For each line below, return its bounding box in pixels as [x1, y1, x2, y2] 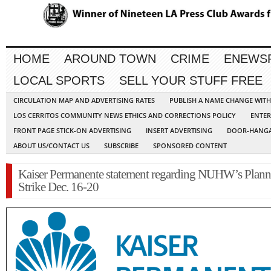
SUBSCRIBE [104, 141, 139, 151]
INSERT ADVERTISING [146, 126, 212, 135]
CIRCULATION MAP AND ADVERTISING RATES [13, 96, 155, 105]
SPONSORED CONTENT [153, 141, 227, 151]
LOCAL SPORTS [13, 74, 105, 88]
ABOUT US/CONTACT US [13, 141, 90, 151]
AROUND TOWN [64, 52, 156, 66]
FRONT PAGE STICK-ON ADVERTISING [13, 126, 131, 135]
